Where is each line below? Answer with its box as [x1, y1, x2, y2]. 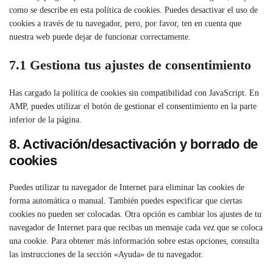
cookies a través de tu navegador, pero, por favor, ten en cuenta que [9, 18, 241, 28]
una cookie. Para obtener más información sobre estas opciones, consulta [9, 236, 259, 246]
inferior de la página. [9, 115, 82, 125]
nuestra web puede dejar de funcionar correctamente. [9, 32, 191, 41]
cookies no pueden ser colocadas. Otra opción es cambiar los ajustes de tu [9, 210, 261, 219]
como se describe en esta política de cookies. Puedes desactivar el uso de [9, 5, 258, 15]
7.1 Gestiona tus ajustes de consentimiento [9, 57, 251, 73]
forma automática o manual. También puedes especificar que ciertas [9, 196, 242, 206]
